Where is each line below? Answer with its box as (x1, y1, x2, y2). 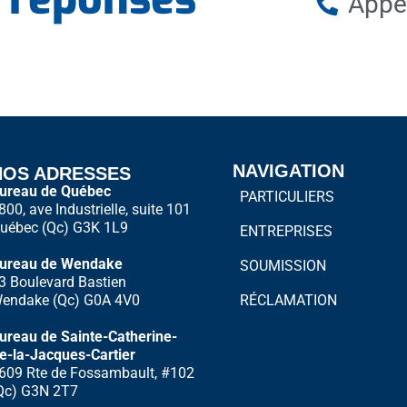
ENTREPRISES (239, 223, 333, 240)
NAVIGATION (232, 161, 344, 181)
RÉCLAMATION (239, 292, 337, 309)
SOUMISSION (239, 257, 326, 274)
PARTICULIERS (239, 188, 334, 205)
